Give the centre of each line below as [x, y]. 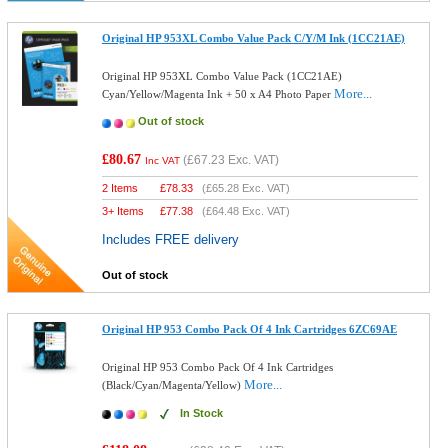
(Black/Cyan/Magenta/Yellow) [173, 385]
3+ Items [123, 211]
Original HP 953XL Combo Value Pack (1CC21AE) [222, 76]
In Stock [202, 413]
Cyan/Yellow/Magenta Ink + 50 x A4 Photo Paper [218, 94]
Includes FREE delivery [171, 239]
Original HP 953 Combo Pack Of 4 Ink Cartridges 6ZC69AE [250, 329]
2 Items [120, 188]
